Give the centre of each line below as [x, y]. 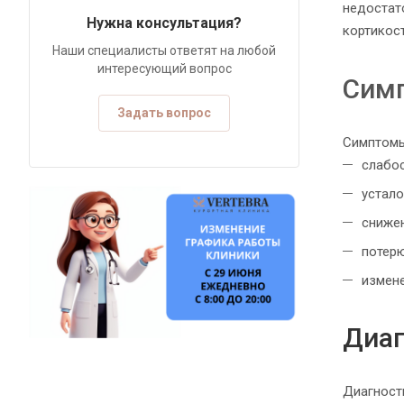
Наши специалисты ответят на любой [164, 50]
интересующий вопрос [164, 69]
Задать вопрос [164, 113]
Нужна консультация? [164, 23]
